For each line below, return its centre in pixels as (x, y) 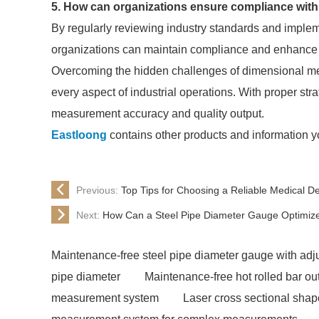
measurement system (105, 298)
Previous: (99, 190)
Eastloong (79, 135)
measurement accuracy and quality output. (158, 114)
